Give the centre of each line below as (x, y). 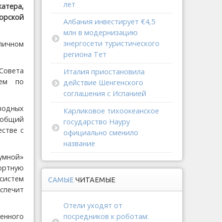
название (79, 143)
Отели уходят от (93, 205)
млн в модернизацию (101, 32)
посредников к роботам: (106, 216)
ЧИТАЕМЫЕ (95, 180)
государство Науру (97, 122)
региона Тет (85, 54)
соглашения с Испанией (105, 93)
